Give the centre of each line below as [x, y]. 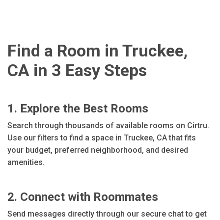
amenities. [26, 162]
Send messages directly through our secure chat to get [107, 214]
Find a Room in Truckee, [97, 51]
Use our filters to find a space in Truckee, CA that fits [102, 138]
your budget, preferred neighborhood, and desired [98, 150]
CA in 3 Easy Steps [77, 70]
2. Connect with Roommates [83, 197]
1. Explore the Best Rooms [78, 109]
